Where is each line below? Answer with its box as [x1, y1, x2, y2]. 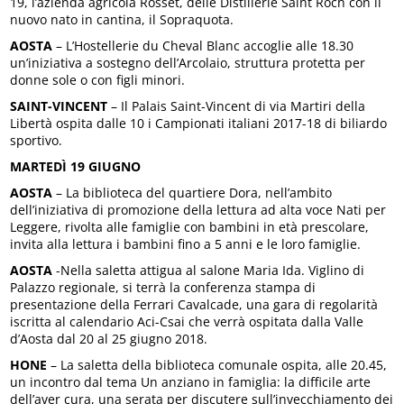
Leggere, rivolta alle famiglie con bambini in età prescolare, [10, 218, 370, 236]
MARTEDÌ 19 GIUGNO [10, 158, 142, 176]
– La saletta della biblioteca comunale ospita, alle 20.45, [47, 356, 388, 374]
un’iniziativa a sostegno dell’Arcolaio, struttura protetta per [10, 54, 366, 72]
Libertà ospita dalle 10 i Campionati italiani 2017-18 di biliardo [10, 115, 388, 133]
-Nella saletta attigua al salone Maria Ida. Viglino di [52, 262, 365, 280]
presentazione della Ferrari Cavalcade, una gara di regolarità [10, 296, 379, 314]
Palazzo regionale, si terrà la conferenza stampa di [10, 279, 317, 297]
